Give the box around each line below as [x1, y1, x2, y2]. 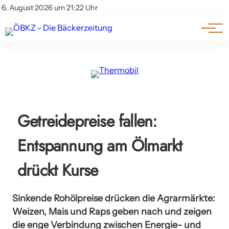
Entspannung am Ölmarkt [17, 134, 182, 157]
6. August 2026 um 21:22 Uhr [2, 3, 98, 12]
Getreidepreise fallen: [17, 109, 157, 133]
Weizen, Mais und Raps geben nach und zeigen [12, 205, 212, 217]
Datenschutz [12, 16, 57, 24]
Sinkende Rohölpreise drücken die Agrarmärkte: [12, 192, 215, 203]
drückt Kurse [17, 158, 98, 182]
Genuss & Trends [16, 23, 90, 38]
